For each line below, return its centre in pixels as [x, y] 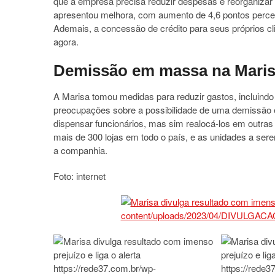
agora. [66, 41]
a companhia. [80, 150]
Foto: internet [79, 176]
